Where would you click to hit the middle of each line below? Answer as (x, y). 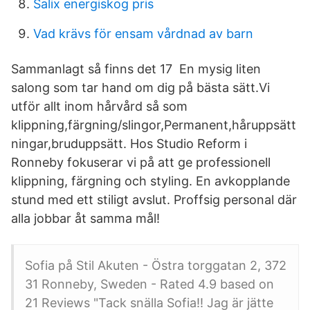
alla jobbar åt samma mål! (85, 218)
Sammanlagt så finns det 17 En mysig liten (136, 69)
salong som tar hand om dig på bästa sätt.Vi (140, 88)
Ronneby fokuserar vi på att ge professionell (141, 162)
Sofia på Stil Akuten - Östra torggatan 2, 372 (156, 265)
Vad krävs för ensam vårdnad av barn (143, 34)
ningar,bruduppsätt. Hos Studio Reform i (129, 144)
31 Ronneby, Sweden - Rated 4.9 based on (149, 284)
